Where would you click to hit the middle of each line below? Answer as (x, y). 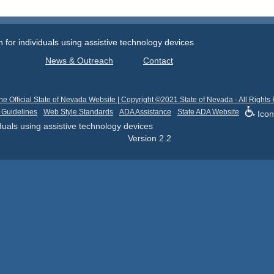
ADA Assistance (145, 112)
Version (143, 139)
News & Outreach (79, 61)
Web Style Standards (78, 112)
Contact (158, 61)
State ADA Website (208, 112)
